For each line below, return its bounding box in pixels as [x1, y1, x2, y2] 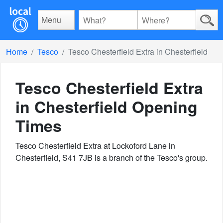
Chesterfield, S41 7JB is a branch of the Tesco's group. [15, 152, 208, 163]
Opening [127, 95, 198, 118]
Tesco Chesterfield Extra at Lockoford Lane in [15, 140, 175, 151]
